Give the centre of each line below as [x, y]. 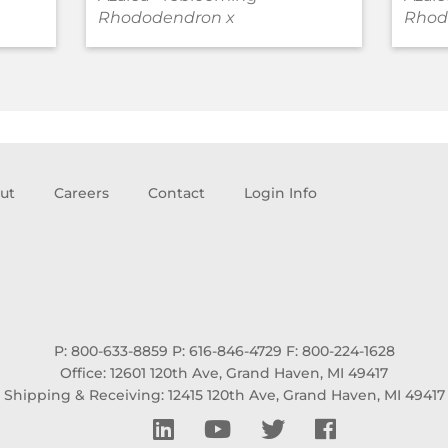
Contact [176, 192]
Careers [81, 192]
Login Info [280, 192]
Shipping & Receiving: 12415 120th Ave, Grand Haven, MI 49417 [224, 394]
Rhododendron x [166, 17]
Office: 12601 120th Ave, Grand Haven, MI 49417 [224, 372]
